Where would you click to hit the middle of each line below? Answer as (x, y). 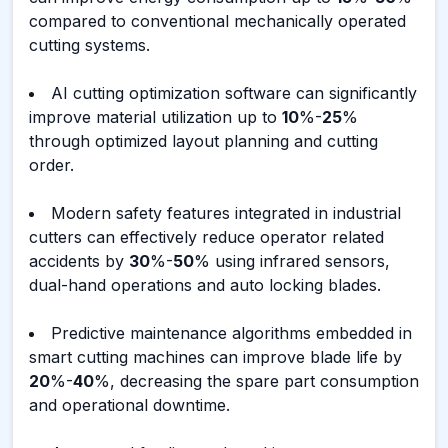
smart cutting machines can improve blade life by (215, 357)
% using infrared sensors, (292, 261)
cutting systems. (89, 45)
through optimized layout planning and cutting (203, 141)
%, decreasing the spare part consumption (256, 381)
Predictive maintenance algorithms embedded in (231, 333)
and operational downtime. (129, 405)
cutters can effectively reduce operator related (206, 237)
